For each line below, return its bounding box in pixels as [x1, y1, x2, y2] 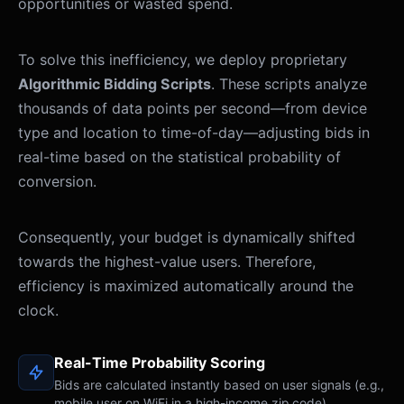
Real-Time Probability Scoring [54, 353, 265, 372]
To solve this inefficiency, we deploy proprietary [18, 50, 347, 69]
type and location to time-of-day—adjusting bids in [18, 124, 370, 142]
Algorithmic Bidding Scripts [18, 75, 211, 94]
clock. [18, 301, 59, 320]
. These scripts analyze [211, 75, 367, 94]
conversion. [18, 172, 96, 191]
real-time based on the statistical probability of [18, 148, 341, 167]
